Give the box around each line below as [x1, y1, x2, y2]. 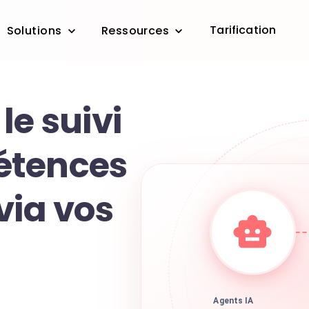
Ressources [101, 23, 170, 39]
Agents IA [213, 297, 254, 307]
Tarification [210, 22, 277, 38]
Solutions [6, 23, 62, 39]
